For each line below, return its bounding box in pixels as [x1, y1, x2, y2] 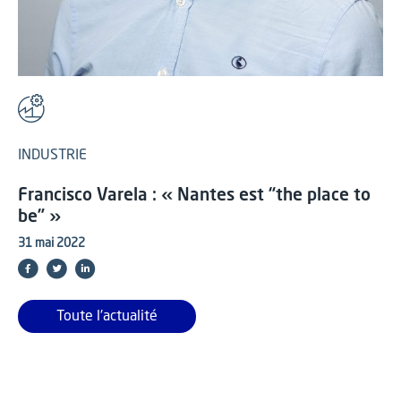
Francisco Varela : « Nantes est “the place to [18, 186, 371, 205]
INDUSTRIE [18, 148, 87, 163]
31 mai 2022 [18, 237, 85, 250]
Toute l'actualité [56, 309, 158, 324]
